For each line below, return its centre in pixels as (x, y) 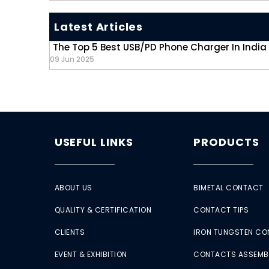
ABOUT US (73, 188)
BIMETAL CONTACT (228, 188)
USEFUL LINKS (94, 142)
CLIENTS (70, 232)
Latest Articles (98, 27)
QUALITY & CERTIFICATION (103, 210)
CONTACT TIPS (221, 210)
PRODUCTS (226, 142)
